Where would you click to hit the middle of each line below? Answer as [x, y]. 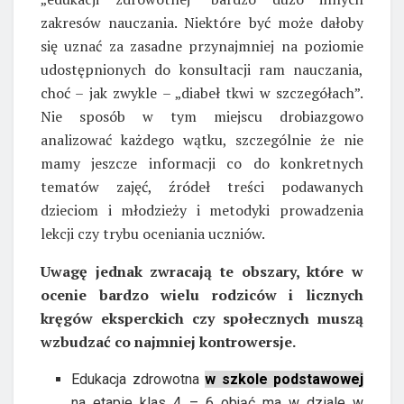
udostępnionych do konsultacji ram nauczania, [202, 69]
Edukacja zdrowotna [138, 379]
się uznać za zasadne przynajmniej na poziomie [202, 46]
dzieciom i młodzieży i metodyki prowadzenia [202, 210]
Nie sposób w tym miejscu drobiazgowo [202, 116]
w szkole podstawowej [284, 379]
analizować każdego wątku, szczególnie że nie [202, 139]
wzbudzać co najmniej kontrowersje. [168, 341]
